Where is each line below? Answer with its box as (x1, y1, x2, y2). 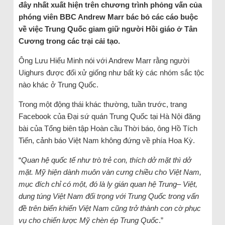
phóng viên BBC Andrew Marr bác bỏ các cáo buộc (18, 12, 198, 21)
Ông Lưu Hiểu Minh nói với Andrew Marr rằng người (18, 56, 189, 65)
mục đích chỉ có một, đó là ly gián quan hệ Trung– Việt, (18, 179, 197, 188)
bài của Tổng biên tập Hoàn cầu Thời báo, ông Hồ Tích (18, 124, 197, 133)
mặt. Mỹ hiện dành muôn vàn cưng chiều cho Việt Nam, (18, 167, 201, 176)
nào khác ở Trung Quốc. (18, 80, 98, 89)
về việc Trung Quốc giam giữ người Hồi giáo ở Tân (18, 24, 197, 33)
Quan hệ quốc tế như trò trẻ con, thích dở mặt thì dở (21, 155, 191, 164)
